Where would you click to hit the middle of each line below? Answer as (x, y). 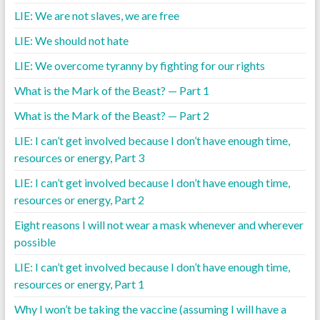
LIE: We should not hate (71, 40)
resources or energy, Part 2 (79, 199)
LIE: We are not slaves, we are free (96, 15)
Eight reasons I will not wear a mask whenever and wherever (159, 224)
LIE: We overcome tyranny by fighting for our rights (139, 65)
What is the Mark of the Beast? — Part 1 (111, 90)
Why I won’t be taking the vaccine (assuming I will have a (150, 309)
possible (35, 241)
